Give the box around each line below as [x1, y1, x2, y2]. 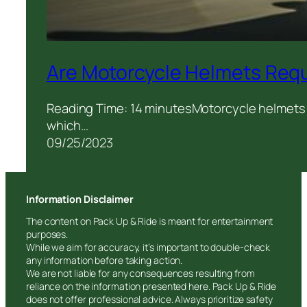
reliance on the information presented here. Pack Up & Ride [26, 279, 277, 293]
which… [47, 116, 88, 134]
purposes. [26, 227, 69, 241]
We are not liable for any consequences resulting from [26, 266, 255, 280]
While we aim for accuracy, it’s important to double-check [26, 240, 271, 254]
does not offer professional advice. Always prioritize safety [26, 292, 273, 306]
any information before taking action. [26, 253, 183, 267]
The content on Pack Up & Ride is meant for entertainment [26, 214, 273, 228]
